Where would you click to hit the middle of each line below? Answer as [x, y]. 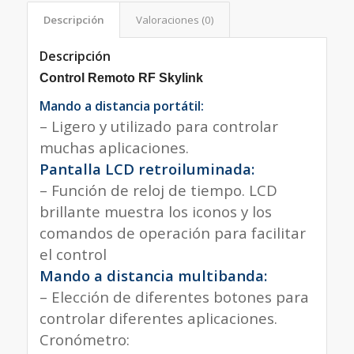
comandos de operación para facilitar [172, 232]
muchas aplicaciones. [114, 147]
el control [73, 254]
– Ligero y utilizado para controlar [158, 126]
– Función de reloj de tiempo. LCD [158, 190]
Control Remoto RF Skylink [121, 77]
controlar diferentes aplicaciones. [158, 318]
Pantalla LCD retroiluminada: [147, 168]
